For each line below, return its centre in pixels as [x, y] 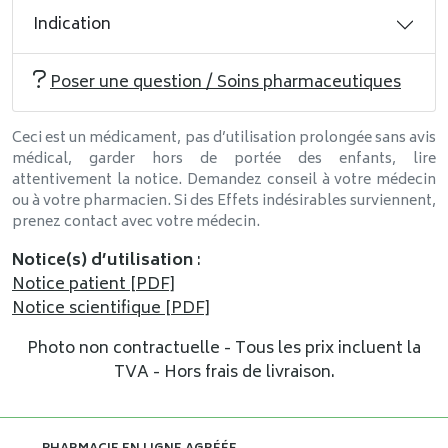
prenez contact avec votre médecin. [136, 222]
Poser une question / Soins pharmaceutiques [225, 83]
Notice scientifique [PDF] [111, 309]
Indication [72, 25]
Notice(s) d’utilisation [102, 261]
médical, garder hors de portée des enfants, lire [224, 159]
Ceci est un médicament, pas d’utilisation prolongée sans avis [224, 138]
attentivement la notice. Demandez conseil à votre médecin [224, 180]
